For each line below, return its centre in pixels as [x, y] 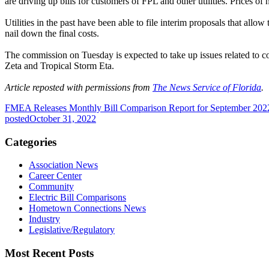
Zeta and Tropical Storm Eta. [59, 65]
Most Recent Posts [49, 253]
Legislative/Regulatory [72, 230]
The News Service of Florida [207, 87]
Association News [63, 165]
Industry [44, 219]
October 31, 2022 [63, 118]
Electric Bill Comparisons [77, 198]
